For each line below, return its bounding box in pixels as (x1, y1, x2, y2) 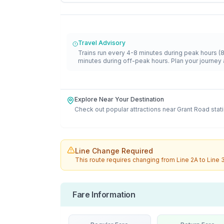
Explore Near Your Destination (74, 95, 164, 103)
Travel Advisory (77, 39, 125, 46)
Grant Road (177, 105, 209, 113)
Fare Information (72, 189, 135, 199)
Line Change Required (75, 146, 153, 155)
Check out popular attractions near (74, 105, 175, 113)
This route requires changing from (75, 156, 176, 163)
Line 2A (176, 156, 198, 163)
